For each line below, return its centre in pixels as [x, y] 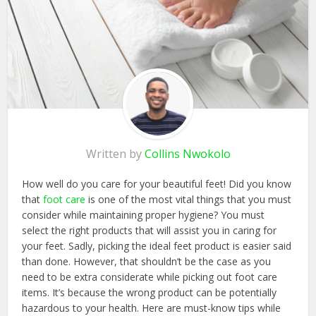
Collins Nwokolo [187, 153]
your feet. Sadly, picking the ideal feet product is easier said [157, 245]
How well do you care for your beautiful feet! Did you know [157, 183]
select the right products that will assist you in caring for [150, 230]
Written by [115, 153]
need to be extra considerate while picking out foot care [150, 276]
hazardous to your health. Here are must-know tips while [152, 308]
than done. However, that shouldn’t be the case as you [147, 261]
